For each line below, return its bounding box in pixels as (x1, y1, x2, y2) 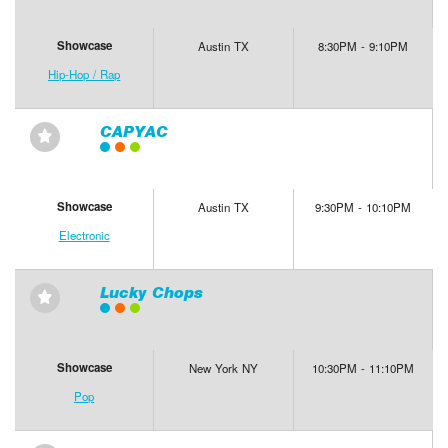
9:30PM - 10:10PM (315, 199, 412, 216)
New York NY (188, 360, 259, 377)
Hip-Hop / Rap (48, 66, 121, 83)
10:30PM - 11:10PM (312, 360, 415, 377)
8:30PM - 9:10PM (318, 38, 409, 55)
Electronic (58, 227, 110, 244)
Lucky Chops (99, 283, 203, 303)
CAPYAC (99, 122, 168, 142)
